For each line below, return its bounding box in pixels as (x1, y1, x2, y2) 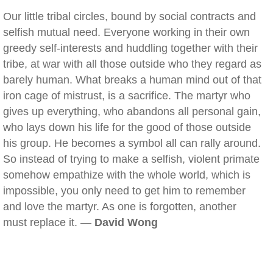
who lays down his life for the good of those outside (3, 121, 251, 133)
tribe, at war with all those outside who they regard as (3, 58, 261, 70)
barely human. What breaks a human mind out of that (3, 74, 261, 86)
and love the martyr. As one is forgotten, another (3, 200, 236, 213)
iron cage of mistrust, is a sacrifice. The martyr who (3, 90, 250, 102)
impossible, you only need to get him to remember (3, 185, 246, 197)
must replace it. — (3, 216, 94, 229)
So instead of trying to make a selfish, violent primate (3, 153, 260, 165)
